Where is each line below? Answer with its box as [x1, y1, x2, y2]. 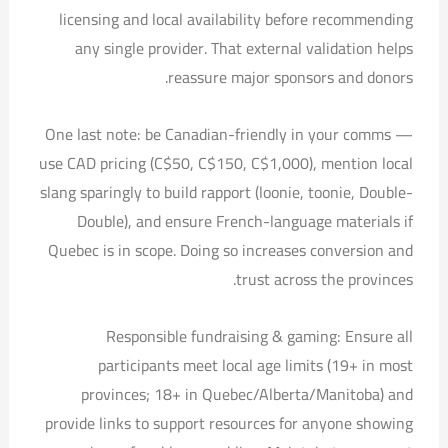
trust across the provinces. [236, 263, 414, 294]
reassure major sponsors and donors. [168, 61, 414, 92]
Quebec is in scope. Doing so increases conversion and [48, 234, 414, 265]
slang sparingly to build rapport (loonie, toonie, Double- [40, 176, 414, 207]
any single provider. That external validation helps [75, 32, 414, 63]
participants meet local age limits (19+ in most [98, 349, 414, 380]
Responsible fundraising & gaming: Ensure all [106, 320, 414, 351]
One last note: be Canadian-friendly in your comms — [45, 118, 414, 149]
